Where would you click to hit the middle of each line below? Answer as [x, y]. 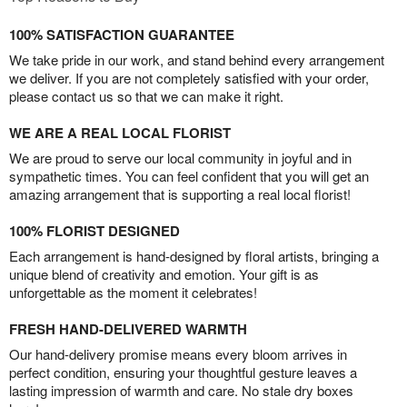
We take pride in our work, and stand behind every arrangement [197, 60]
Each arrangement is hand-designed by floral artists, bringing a [194, 256]
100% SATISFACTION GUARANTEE [122, 35]
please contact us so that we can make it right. [146, 96]
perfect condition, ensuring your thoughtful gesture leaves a [183, 372]
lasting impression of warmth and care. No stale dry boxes [181, 391]
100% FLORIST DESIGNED [94, 231]
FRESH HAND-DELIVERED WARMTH [128, 329]
